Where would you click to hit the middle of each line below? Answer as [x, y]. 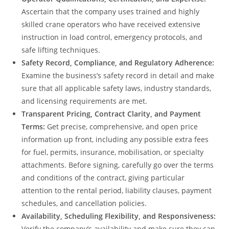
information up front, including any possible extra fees [115, 140]
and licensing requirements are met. [85, 101]
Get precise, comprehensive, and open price [122, 127]
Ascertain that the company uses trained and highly [111, 12]
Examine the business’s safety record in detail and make [118, 76]
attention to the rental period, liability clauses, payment [117, 191]
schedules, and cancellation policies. [84, 203]
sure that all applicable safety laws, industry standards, [117, 88]
